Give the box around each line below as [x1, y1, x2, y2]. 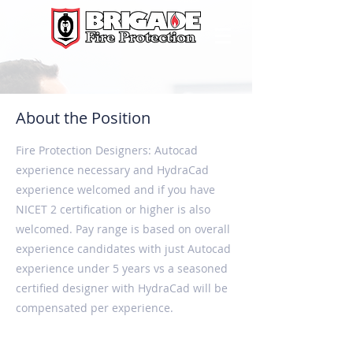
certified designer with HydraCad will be [16, 281, 228, 295]
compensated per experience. [16, 300, 173, 315]
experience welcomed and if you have [16, 182, 215, 197]
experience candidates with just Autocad [16, 241, 231, 256]
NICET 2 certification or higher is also [16, 202, 210, 217]
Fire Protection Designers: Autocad [16, 143, 198, 158]
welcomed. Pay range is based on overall [16, 221, 230, 236]
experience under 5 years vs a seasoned [16, 261, 228, 276]
